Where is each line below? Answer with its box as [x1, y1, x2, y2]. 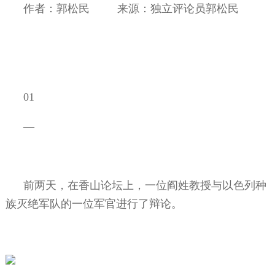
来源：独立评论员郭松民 [117, 2, 239, 15]
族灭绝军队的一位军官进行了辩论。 [5, 197, 182, 210]
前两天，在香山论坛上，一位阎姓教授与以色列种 [23, 179, 267, 192]
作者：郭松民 [23, 2, 90, 15]
